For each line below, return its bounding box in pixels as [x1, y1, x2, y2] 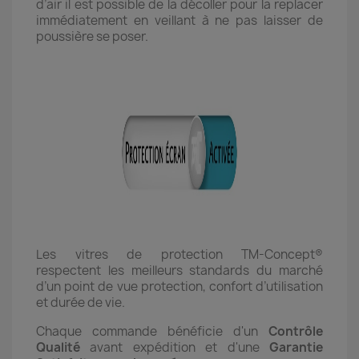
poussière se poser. [36, 27, 148, 45]
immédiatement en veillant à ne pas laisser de [36, 11, 323, 29]
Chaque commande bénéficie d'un [36, 322, 268, 340]
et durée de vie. [36, 293, 125, 311]
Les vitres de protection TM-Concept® [36, 245, 323, 263]
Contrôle [268, 322, 323, 340]
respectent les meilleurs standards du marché [36, 261, 323, 279]
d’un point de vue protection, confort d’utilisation [36, 277, 323, 295]
